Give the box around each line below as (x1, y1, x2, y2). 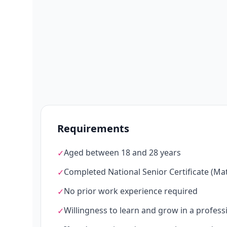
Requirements (57, 122, 129, 135)
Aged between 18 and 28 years (64, 147, 181, 158)
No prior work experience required (64, 185, 198, 197)
